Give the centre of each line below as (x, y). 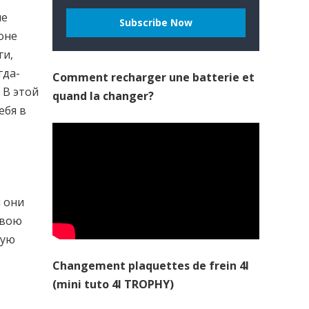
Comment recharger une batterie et (153, 77)
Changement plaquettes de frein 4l (151, 265)
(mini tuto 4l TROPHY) (113, 284)
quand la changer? (103, 96)
